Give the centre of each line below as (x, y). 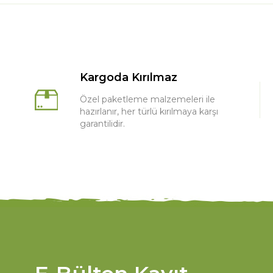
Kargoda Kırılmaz (129, 77)
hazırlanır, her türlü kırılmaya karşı (149, 111)
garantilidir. (102, 123)
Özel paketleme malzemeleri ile (147, 99)
